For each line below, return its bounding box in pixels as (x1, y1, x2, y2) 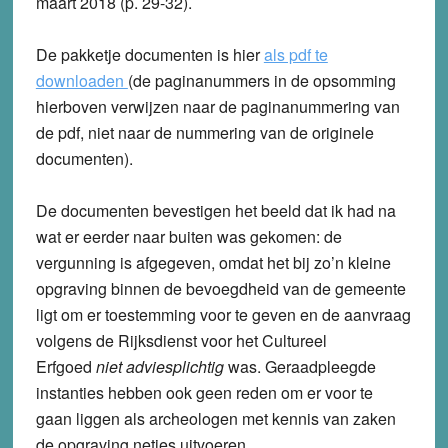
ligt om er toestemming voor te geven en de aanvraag (35, 303, 411, 327)
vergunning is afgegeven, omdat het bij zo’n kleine (35, 251, 391, 275)
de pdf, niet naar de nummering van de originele (35, 121, 374, 145)
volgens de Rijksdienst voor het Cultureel (35, 329, 327, 353)
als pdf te (263, 43, 328, 67)
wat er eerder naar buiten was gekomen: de (35, 225, 342, 249)
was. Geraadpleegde (223, 355, 376, 379)
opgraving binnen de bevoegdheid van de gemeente (35, 277, 406, 301)
